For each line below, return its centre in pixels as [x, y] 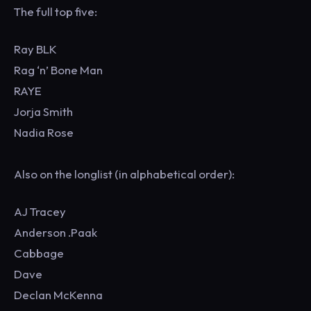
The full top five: [56, 11]
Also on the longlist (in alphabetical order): [124, 174]
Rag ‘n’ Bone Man [58, 70]
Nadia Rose [44, 132]
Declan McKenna [58, 295]
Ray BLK [35, 49]
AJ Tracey [40, 211]
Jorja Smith [43, 111]
